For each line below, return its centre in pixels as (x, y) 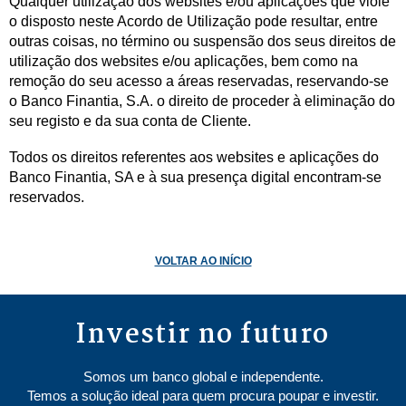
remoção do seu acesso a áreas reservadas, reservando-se (199, 81)
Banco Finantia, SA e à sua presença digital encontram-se (195, 177)
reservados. (47, 197)
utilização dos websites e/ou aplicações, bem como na (184, 61)
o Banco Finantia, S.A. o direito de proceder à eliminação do (202, 101)
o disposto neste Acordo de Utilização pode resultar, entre (193, 21)
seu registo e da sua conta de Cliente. (130, 121)
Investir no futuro (203, 335)
